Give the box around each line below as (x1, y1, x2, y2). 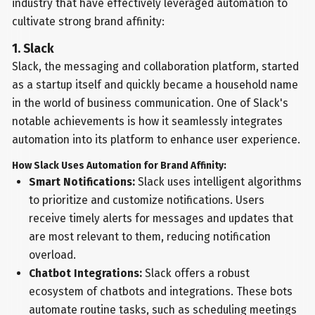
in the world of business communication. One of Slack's (12, 96, 289, 110)
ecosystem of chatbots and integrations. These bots (28, 284, 292, 298)
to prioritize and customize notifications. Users (28, 193, 264, 207)
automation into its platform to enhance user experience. (12, 132, 301, 146)
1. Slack (12, 41, 55, 56)
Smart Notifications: (28, 174, 135, 188)
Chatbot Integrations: (28, 266, 142, 280)
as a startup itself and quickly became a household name (12, 77, 299, 91)
